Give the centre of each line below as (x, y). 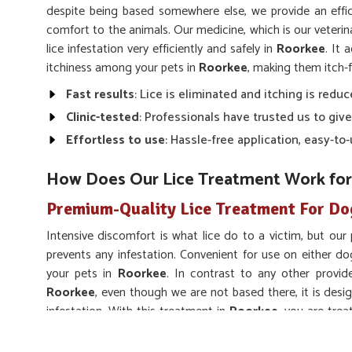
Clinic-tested (103, 117)
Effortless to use (115, 140)
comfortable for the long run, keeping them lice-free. (182, 330)
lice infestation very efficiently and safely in (161, 49)
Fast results (100, 95)
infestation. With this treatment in (138, 312)
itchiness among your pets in (123, 68)
